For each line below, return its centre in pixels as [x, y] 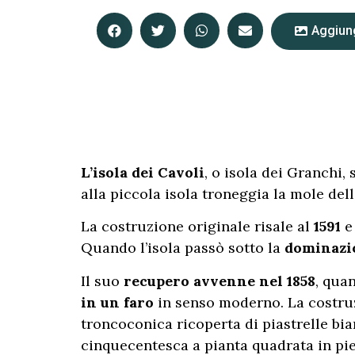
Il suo [102, 281]
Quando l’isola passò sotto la [183, 248]
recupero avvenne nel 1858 [219, 281]
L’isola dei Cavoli [143, 172]
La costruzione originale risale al [197, 227]
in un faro [117, 302]
